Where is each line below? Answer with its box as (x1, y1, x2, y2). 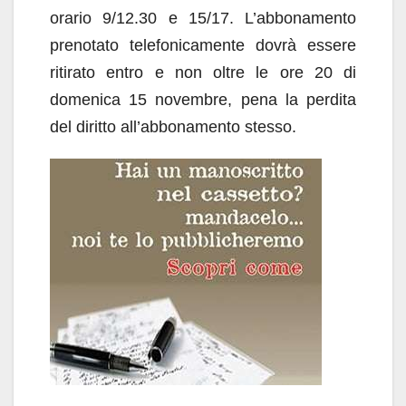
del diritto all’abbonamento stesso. (50, 118, 296, 136)
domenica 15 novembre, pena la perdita (50, 91, 356, 109)
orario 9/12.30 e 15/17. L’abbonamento (50, 9, 356, 27)
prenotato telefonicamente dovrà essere (50, 36, 356, 54)
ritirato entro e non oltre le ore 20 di (50, 63, 356, 82)
